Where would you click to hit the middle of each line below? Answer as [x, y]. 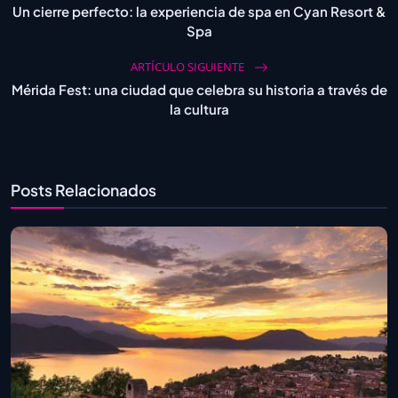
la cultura [199, 108]
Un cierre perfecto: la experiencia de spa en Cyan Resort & [199, 11]
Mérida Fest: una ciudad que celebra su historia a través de [199, 89]
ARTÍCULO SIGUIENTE [188, 66]
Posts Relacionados [84, 190]
